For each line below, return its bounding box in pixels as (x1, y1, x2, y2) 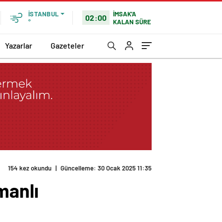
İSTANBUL (28, 10, 58, 18)
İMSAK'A (113, 9, 137, 18)
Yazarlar (5, 40, 32, 50)
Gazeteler (51, 40, 84, 50)
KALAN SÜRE (113, 17, 152, 26)
